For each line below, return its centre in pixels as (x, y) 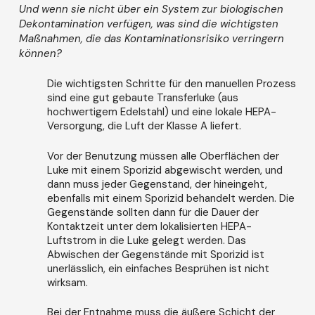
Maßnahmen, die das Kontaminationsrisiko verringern (151, 38)
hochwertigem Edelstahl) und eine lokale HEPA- (161, 112)
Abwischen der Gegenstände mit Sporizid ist (155, 254)
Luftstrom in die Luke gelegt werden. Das (146, 240)
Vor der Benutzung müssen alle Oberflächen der (163, 156)
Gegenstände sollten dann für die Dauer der (153, 212)
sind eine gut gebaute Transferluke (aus (142, 98)
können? (40, 53)
